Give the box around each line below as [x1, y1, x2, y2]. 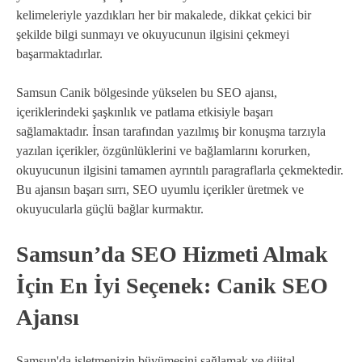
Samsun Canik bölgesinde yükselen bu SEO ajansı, [16, 85, 277, 99]
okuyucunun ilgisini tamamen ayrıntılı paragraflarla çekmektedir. [16, 162, 343, 177]
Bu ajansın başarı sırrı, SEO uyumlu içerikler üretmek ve [16, 182, 304, 196]
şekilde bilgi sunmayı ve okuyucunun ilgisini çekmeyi [16, 27, 289, 41]
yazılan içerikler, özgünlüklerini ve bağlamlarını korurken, [16, 143, 310, 158]
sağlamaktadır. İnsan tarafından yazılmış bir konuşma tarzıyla [16, 124, 326, 138]
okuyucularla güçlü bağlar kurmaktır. [16, 201, 204, 216]
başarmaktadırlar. [16, 46, 103, 61]
